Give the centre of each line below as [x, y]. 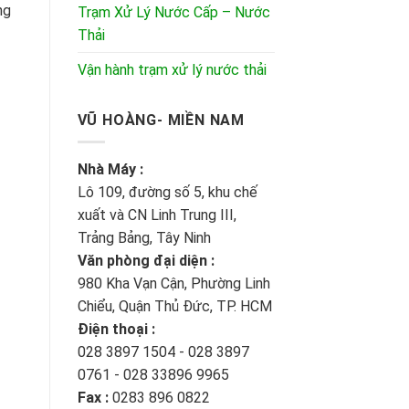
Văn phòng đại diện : [146, 261]
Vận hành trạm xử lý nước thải [172, 69]
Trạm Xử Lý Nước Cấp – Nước [173, 12]
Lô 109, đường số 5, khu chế [167, 193]
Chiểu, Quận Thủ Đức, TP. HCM [174, 307]
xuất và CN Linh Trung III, [157, 215]
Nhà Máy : [110, 170]
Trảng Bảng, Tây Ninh [144, 238]
